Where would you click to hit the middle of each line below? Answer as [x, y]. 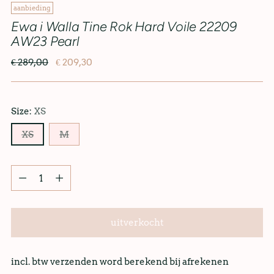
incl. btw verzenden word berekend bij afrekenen [120, 262]
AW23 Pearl [45, 41]
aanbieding [32, 8]
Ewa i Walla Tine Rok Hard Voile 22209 [124, 26]
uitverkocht [137, 223]
